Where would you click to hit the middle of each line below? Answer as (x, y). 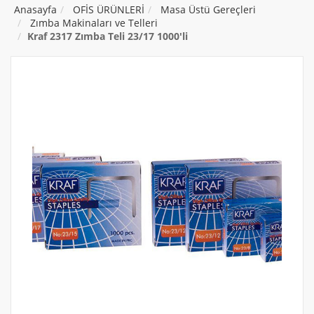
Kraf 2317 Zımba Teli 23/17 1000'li (108, 36)
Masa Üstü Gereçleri (208, 10)
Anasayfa (35, 10)
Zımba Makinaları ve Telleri (94, 23)
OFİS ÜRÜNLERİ (109, 10)
